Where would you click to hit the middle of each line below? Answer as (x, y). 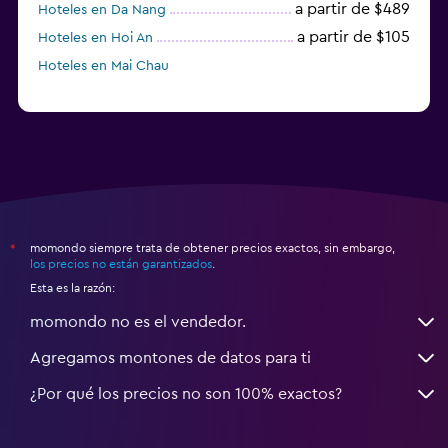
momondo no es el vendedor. (138, 321)
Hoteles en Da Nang (102, 9)
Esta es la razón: (72, 287)
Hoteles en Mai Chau (103, 65)
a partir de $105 (353, 36)
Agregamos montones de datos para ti (170, 357)
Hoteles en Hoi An (95, 37)
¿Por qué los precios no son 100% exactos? (186, 393)
